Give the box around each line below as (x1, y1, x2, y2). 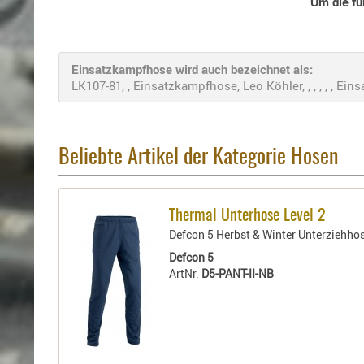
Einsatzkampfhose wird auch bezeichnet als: (71, 61, 313, 78)
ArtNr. (169, 265, 202, 281)
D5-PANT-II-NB (201, 265, 275, 281)
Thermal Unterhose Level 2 (169, 207, 327, 224)
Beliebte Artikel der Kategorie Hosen (58, 147, 338, 169)
